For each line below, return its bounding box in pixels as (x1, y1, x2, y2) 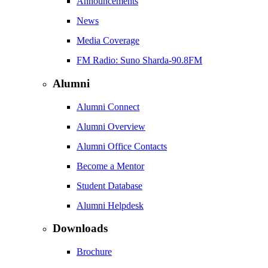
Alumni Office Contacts (77, 141, 167, 151)
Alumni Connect (77, 101, 139, 112)
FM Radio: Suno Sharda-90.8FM (77, 55, 202, 66)
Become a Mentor (77, 160, 144, 171)
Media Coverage (77, 35, 139, 46)
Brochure (77, 246, 112, 257)
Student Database (77, 180, 142, 191)
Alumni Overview (77, 121, 145, 132)
